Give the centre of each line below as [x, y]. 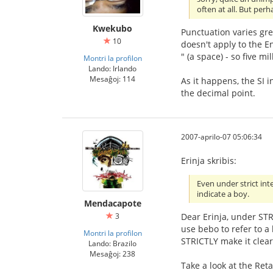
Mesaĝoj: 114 [112, 79]
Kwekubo [112, 29]
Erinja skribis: [209, 161]
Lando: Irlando [112, 69]
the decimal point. [218, 93]
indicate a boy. [223, 194]
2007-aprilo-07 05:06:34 [222, 137]
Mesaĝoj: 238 [112, 254]
